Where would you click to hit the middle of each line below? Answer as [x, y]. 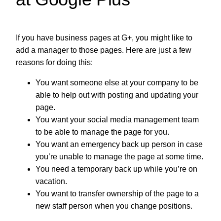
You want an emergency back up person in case [119, 145]
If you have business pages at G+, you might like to [104, 38]
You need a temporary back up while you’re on [116, 169]
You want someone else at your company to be [117, 83]
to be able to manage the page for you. [102, 132]
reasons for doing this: [54, 63]
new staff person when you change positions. [114, 206]
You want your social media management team [117, 120]
